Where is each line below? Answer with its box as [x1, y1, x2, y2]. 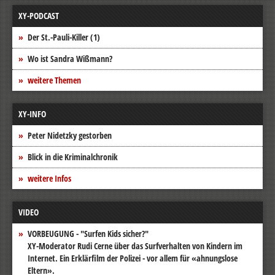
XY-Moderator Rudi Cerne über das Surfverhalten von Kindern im [28, 239, 242, 252]
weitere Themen [28, 74, 81, 86]
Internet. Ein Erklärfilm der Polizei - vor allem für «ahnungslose [28, 252, 238, 264]
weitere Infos [28, 172, 71, 184]
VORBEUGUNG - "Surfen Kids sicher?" [28, 227, 149, 239]
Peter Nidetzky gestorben [28, 129, 112, 141]
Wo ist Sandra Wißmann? [28, 52, 112, 64]
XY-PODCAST [18, 9, 59, 21]
